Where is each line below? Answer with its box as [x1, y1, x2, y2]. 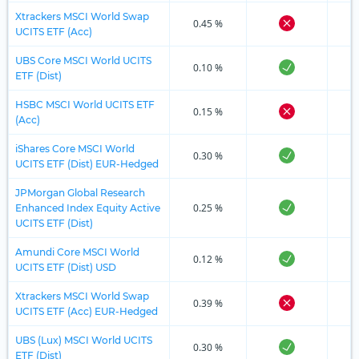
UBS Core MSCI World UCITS [15, 54, 151, 67]
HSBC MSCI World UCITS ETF [15, 98, 155, 111]
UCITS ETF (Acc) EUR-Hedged [15, 305, 158, 317]
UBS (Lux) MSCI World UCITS [15, 333, 152, 346]
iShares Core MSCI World [15, 142, 135, 155]
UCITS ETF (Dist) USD [15, 260, 116, 273]
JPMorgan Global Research [15, 186, 145, 199]
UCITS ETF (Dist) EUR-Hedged [15, 157, 159, 170]
